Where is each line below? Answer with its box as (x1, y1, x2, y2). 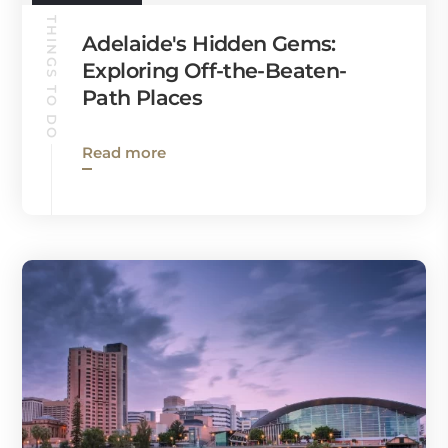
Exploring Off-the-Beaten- (82, 57, 347, 83)
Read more (82, 142, 166, 162)
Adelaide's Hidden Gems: (82, 30, 336, 56)
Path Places (82, 84, 203, 110)
